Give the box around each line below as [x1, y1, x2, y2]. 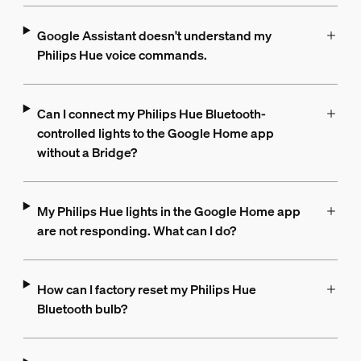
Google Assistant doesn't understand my [36, 27, 272, 45]
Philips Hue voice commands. [36, 46, 207, 64]
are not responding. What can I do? [36, 222, 236, 240]
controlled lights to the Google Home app [36, 124, 274, 143]
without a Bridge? [36, 143, 137, 162]
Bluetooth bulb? [36, 300, 127, 318]
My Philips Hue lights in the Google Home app [36, 202, 301, 221]
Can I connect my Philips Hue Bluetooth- [36, 105, 266, 123]
